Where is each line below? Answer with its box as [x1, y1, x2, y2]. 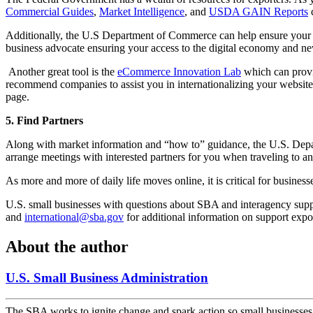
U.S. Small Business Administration [6, 270, 208, 285]
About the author [6, 237, 129, 256]
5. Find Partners [6, 114, 83, 126]
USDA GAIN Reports [209, 5, 308, 17]
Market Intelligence [99, 5, 184, 17]
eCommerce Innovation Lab [117, 65, 241, 78]
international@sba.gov [24, 210, 124, 223]
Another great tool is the [6, 65, 117, 78]
